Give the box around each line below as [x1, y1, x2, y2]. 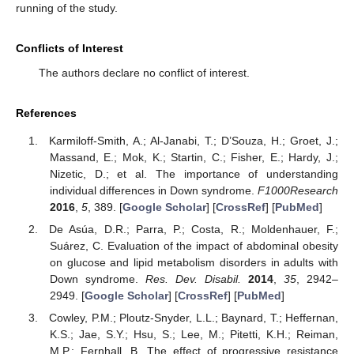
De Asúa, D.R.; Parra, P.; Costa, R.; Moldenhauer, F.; [49, 222, 338, 235]
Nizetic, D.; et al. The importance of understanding [49, 167, 338, 180]
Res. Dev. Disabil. [145, 272, 241, 285]
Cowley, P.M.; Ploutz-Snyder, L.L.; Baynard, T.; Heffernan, [49, 311, 338, 324]
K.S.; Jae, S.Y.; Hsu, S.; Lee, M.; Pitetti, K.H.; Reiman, [49, 327, 338, 341]
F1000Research [258, 183, 338, 197]
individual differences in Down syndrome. [49, 183, 258, 197]
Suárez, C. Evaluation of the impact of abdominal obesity [49, 239, 338, 252]
